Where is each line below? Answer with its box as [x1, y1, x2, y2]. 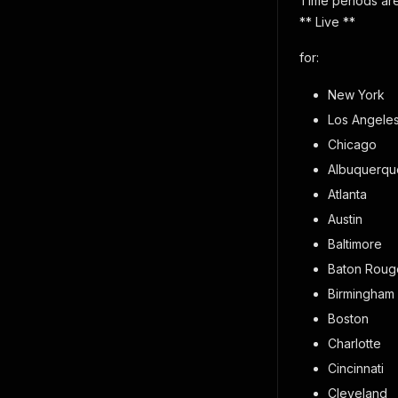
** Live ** [299, 14, 355, 29]
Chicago [328, 137, 377, 152]
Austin [328, 211, 362, 227]
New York [328, 87, 385, 102]
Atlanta [328, 187, 367, 202]
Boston [328, 311, 369, 326]
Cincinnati [328, 361, 384, 376]
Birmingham [328, 286, 394, 301]
